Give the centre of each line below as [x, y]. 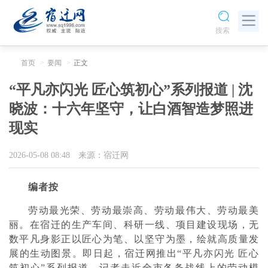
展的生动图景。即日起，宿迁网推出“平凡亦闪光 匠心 [134, 253]
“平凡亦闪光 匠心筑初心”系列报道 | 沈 [131, 90]
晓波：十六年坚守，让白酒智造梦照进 [131, 109]
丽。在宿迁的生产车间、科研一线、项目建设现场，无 [134, 225]
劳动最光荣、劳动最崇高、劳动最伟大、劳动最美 [144, 210]
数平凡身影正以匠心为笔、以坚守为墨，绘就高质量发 [134, 239]
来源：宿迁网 [103, 155]
